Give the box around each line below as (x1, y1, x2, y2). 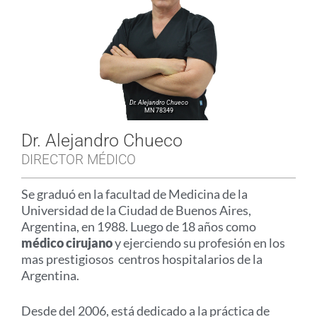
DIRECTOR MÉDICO (21, 151, 136, 168)
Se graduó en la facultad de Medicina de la (21, 185, 248, 202)
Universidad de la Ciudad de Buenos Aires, (21, 202, 251, 218)
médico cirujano (21, 234, 113, 250)
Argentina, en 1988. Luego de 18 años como (21, 218, 256, 234)
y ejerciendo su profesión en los (113, 234, 285, 250)
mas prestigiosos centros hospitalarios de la (21, 250, 263, 267)
